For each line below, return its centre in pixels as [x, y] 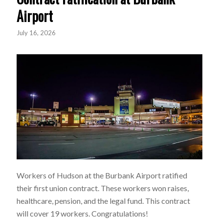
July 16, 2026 [36, 33]
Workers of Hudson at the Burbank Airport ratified [102, 175]
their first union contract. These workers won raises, [102, 188]
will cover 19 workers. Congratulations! [82, 213]
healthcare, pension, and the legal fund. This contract [103, 200]
